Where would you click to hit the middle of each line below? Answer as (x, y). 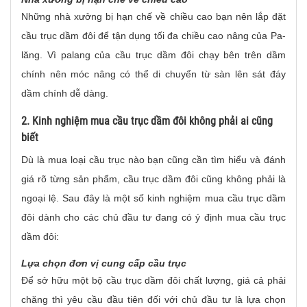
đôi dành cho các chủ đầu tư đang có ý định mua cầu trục (153, 217)
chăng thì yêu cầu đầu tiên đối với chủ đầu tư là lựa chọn (153, 299)
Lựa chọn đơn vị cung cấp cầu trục (104, 263)
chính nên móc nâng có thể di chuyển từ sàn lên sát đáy (153, 74)
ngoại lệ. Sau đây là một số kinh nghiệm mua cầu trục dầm (153, 198)
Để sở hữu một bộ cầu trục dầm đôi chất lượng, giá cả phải (153, 280)
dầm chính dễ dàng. (65, 93)
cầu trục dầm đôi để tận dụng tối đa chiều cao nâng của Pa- (153, 36)
